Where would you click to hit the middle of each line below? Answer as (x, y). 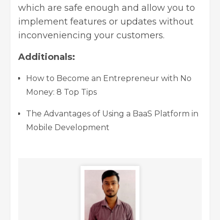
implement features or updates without (106, 21)
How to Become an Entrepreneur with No (109, 78)
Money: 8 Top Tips (61, 92)
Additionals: (47, 57)
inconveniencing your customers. (91, 35)
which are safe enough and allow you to (107, 8)
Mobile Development (68, 127)
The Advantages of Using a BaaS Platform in (112, 113)
